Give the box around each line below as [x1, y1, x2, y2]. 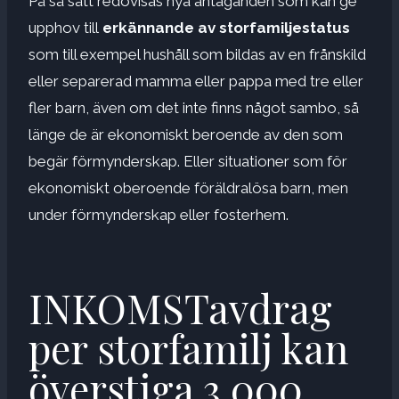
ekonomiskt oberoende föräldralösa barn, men [28, 178, 348, 197]
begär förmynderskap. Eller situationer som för [28, 151, 347, 170]
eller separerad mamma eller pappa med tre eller [28, 71, 363, 90]
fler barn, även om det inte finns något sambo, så [28, 98, 359, 117]
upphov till [28, 18, 99, 37]
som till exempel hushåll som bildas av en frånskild [28, 45, 366, 63]
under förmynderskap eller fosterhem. [28, 205, 289, 224]
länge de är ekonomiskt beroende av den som [28, 125, 343, 143]
